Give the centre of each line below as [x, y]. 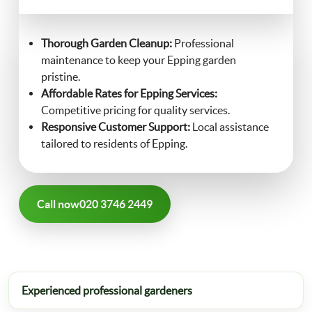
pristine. [61, 77]
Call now [58, 204]
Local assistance [229, 127]
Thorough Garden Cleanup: [107, 43]
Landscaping [102, 38]
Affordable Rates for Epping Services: [129, 93]
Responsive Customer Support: [116, 127]
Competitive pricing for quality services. [135, 110]
